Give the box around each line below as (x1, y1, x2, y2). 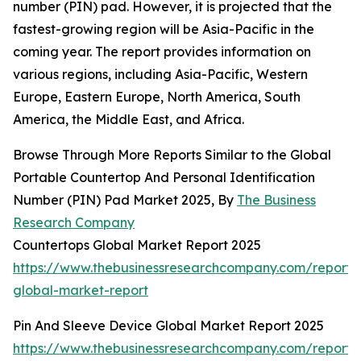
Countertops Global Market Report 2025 (13, 237, 261, 254)
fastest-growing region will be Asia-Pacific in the (13, 21, 314, 38)
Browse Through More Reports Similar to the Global (13, 147, 331, 164)
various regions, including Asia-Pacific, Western (13, 66, 308, 83)
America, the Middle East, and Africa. (13, 111, 244, 128)
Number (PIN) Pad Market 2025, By (13, 192, 237, 209)
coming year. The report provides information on (13, 44, 311, 60)
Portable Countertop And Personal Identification (13, 169, 315, 186)
